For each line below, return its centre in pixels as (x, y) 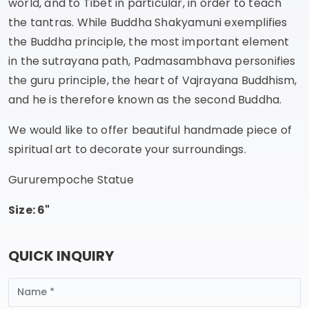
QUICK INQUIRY (61, 256)
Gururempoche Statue (71, 179)
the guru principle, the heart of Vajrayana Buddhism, (153, 80)
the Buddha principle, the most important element (149, 41)
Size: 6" (29, 210)
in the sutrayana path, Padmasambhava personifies (152, 61)
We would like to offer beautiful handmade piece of (150, 130)
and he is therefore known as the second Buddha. (145, 99)
